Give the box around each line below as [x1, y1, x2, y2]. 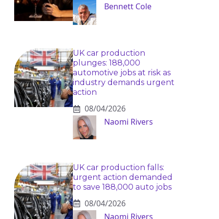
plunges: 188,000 [72, 58, 140, 68]
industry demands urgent [72, 78, 175, 88]
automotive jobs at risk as [72, 68, 171, 78]
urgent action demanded [72, 172, 173, 182]
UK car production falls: [72, 162, 164, 172]
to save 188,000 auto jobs [72, 182, 172, 192]
